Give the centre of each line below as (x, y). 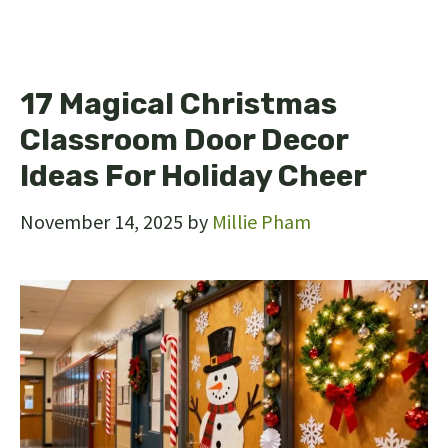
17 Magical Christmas (178, 103)
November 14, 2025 (101, 221)
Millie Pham (261, 221)
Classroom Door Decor (184, 139)
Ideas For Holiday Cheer (193, 175)
